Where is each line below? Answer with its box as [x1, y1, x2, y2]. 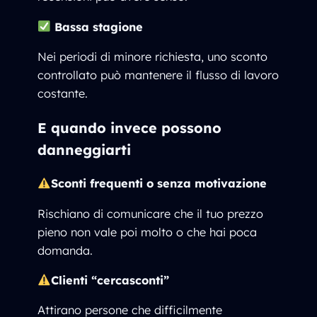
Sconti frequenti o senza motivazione [50, 176, 267, 191]
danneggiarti [38, 140, 132, 158]
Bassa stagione [54, 19, 143, 34]
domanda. [38, 243, 93, 258]
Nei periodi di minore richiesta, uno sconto [38, 49, 268, 64]
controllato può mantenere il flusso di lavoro [38, 67, 279, 82]
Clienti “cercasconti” [50, 272, 169, 287]
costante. [38, 86, 88, 100]
